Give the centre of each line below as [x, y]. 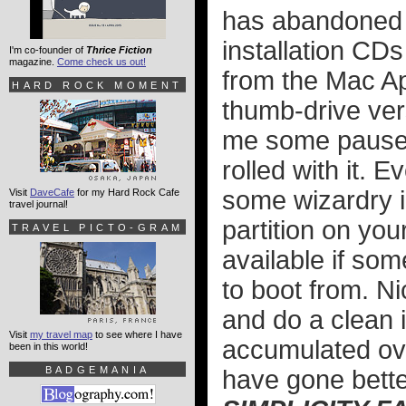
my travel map [61, 334]
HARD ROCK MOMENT [97, 85]
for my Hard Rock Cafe [127, 192]
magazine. [33, 62]
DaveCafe [52, 192]
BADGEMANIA [97, 370]
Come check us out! [101, 62]
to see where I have [137, 334]
